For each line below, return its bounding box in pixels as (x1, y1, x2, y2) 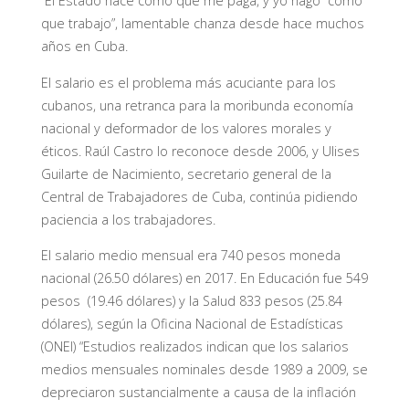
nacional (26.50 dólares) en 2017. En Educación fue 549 (40, 269, 368, 288)
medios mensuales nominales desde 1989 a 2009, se (40, 361, 368, 379)
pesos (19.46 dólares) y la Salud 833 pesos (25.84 (40, 292, 342, 310)
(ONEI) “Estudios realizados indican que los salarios (40, 338, 349, 356)
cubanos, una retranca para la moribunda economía (40, 96, 353, 114)
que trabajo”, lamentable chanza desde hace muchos (40, 15, 364, 33)
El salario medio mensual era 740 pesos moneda (40, 246, 341, 265)
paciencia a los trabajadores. (40, 210, 215, 228)
